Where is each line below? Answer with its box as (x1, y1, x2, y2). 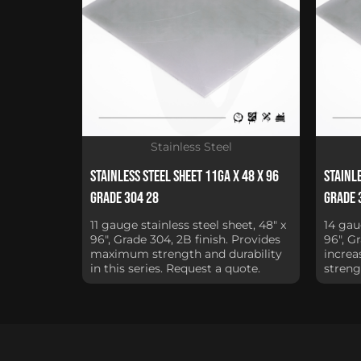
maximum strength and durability (90, 246, 282, 261)
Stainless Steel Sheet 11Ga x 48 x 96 (90, 166, 279, 186)
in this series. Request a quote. (90, 260, 260, 276)
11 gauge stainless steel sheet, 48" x (90, 217, 286, 232)
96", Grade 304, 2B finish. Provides (90, 231, 280, 247)
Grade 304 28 (90, 188, 159, 208)
